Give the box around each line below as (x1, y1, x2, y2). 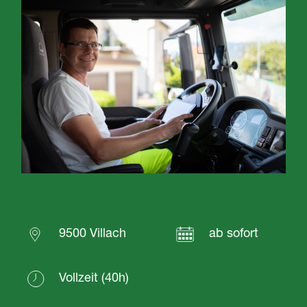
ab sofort (209, 228, 259, 241)
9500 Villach (59, 228, 127, 241)
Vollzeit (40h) (59, 272, 130, 285)
